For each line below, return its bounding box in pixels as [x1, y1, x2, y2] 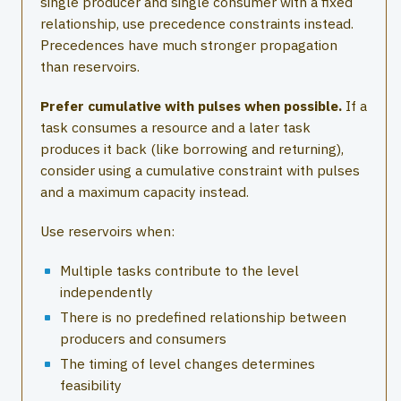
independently [59, 283, 153, 302]
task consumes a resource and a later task [40, 118, 311, 137]
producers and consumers [59, 329, 226, 348]
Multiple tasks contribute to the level [59, 261, 299, 280]
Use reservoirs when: [40, 222, 175, 241]
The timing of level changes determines [59, 354, 315, 373]
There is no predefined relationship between [59, 308, 346, 327]
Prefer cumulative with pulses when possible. [40, 97, 342, 115]
